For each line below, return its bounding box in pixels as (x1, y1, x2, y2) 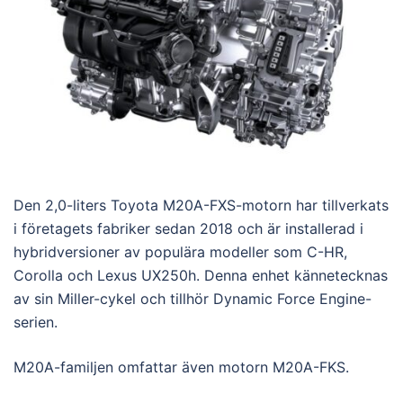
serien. (13, 313, 58, 332)
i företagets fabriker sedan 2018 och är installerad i (13, 219, 363, 238)
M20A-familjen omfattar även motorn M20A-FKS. (13, 358, 349, 377)
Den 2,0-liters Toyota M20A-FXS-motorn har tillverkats (13, 196, 389, 215)
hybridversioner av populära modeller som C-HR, (13, 243, 347, 262)
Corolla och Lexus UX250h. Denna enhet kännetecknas (13, 266, 388, 285)
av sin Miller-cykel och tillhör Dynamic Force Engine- (13, 290, 372, 309)
